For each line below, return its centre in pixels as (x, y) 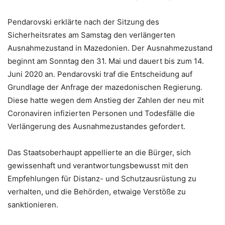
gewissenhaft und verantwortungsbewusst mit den (98, 166)
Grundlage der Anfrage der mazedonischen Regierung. (105, 87)
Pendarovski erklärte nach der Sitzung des (83, 22)
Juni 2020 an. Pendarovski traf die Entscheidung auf (100, 74)
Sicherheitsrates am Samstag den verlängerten (91, 35)
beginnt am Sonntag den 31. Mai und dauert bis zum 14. (106, 61)
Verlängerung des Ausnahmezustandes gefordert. (96, 127)
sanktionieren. (33, 205)
